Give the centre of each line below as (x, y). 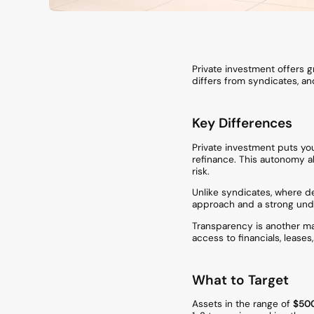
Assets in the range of (243, 304)
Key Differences (242, 123)
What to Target (240, 280)
